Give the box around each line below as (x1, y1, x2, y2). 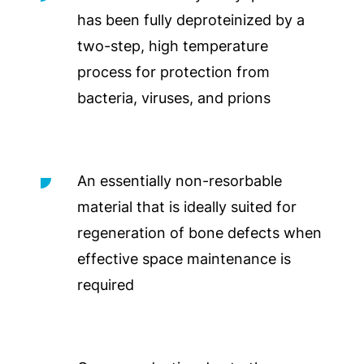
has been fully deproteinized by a (77, 11, 305, 28)
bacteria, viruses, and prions (77, 89, 271, 106)
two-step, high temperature (77, 37, 268, 54)
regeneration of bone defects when (77, 223, 322, 241)
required (77, 275, 134, 293)
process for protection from (77, 63, 270, 80)
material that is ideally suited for (77, 197, 297, 215)
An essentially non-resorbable (77, 171, 282, 189)
